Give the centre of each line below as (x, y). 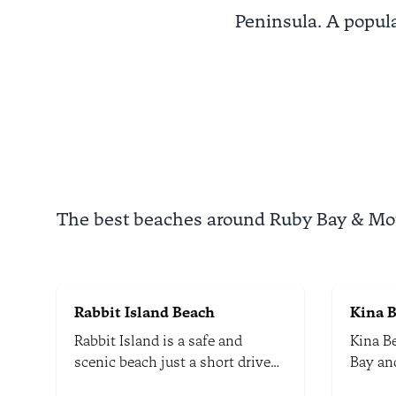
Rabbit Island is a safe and (158, 341)
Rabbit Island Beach (145, 312)
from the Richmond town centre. (180, 383)
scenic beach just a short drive (172, 362)
